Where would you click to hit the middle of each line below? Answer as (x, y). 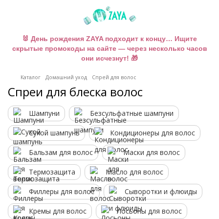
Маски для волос (152, 152)
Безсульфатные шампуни (132, 113)
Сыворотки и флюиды (161, 191)
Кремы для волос (58, 211)
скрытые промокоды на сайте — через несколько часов (109, 48)
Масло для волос (134, 172)
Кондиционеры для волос (153, 133)
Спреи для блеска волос (75, 92)
